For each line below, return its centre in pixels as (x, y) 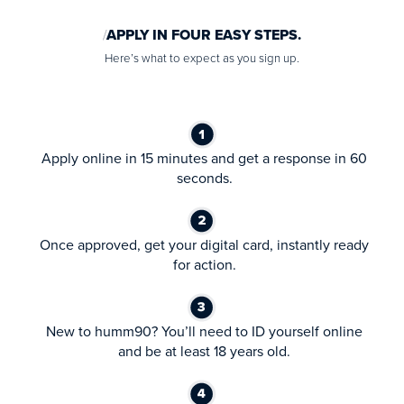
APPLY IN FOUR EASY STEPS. (202, 34)
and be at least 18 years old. (204, 351)
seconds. (204, 178)
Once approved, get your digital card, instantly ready (204, 244)
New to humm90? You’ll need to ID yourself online (204, 331)
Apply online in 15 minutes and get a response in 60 (204, 158)
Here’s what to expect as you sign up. (202, 58)
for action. (204, 264)
